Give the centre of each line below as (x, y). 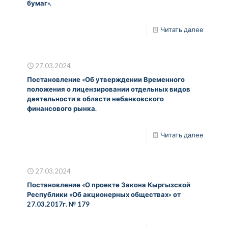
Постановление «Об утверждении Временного (106, 79)
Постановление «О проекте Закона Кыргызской (109, 184)
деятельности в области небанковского (95, 98)
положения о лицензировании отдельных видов (109, 89)
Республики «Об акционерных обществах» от (104, 194)
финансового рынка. (62, 108)
